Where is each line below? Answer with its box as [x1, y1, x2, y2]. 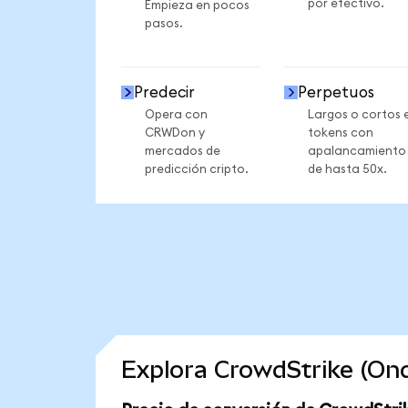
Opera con [144, 107, 208, 121]
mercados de [144, 144, 220, 158]
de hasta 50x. [307, 162, 387, 176]
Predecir [134, 84, 196, 100]
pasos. [144, 17, 183, 31]
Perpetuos [297, 84, 374, 100]
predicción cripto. [144, 162, 249, 176]
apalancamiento [307, 144, 406, 158]
